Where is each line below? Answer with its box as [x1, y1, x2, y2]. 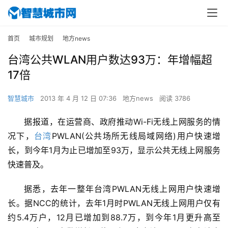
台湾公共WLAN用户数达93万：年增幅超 [8, 53, 212, 67]
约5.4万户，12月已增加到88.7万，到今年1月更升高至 [8, 212, 220, 223]
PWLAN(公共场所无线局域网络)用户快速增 [51, 131, 221, 141]
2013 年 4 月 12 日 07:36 [40, 94, 119, 103]
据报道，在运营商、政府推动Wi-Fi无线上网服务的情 [24, 117, 220, 127]
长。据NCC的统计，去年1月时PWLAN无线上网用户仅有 [8, 198, 220, 209]
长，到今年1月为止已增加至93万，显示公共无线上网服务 [8, 145, 220, 156]
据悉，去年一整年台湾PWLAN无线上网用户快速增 [24, 184, 220, 194]
